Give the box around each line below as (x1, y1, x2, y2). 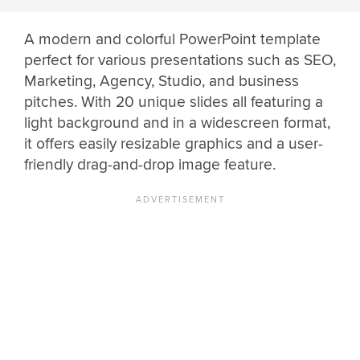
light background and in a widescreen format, (24, 112, 330, 133)
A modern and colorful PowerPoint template (24, 29, 321, 49)
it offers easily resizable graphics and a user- (24, 133, 323, 153)
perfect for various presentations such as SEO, (24, 50, 336, 70)
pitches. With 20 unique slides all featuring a (24, 92, 323, 112)
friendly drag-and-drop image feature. (24, 154, 276, 174)
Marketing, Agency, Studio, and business (24, 71, 299, 91)
